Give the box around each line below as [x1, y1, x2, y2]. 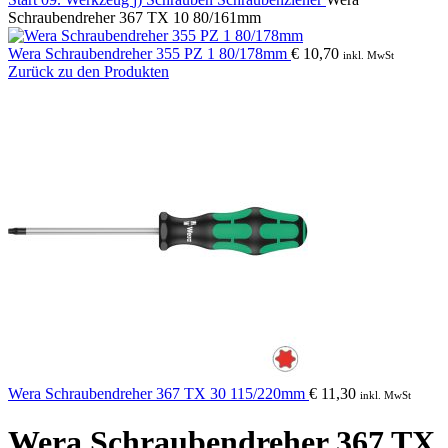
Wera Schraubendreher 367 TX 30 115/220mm [8, 385, 309, 402]
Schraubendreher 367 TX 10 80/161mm [8, 9, 261, 26]
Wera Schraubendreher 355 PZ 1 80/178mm [8, 45, 291, 62]
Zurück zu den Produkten [8, 63, 169, 80]
